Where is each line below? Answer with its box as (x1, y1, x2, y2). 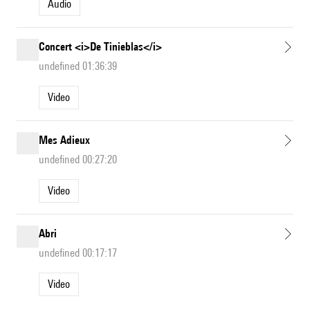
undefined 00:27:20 (39, 153, 117, 167)
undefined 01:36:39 (39, 60, 117, 73)
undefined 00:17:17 (39, 246, 117, 260)
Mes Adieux (39, 134, 90, 147)
